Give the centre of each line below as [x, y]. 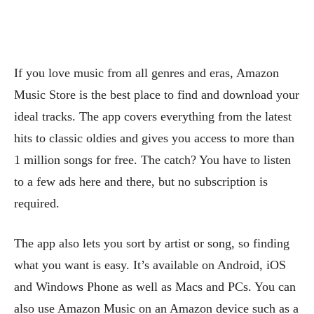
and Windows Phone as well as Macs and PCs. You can [155, 286]
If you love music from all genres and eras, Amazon [146, 73]
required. [37, 203]
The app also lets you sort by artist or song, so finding [152, 243]
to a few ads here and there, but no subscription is [141, 181]
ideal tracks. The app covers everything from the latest [153, 116]
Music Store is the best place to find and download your [157, 94]
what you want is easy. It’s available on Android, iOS [150, 265]
